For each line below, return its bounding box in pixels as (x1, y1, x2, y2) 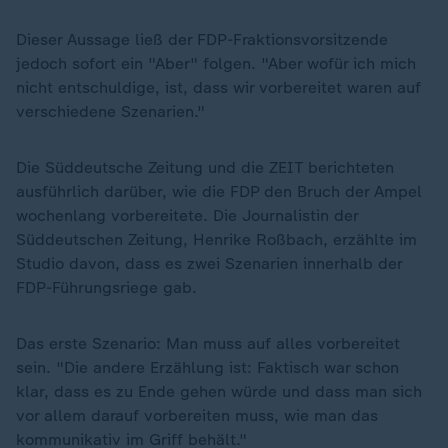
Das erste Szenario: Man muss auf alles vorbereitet (16, 334, 400, 353)
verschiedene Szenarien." (16, 102, 205, 121)
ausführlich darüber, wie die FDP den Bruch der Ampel (16, 182, 422, 201)
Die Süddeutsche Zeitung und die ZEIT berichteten (16, 158, 394, 177)
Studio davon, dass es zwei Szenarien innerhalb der (16, 254, 402, 273)
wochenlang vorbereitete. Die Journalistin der (16, 206, 358, 225)
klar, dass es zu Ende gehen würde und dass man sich (16, 382, 422, 401)
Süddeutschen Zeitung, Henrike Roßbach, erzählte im (16, 230, 417, 249)
